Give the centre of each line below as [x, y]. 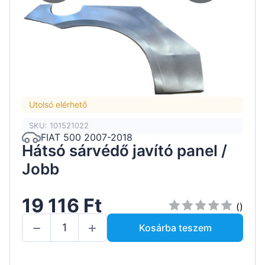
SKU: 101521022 [59, 126]
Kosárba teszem [175, 227]
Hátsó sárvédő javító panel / [125, 150]
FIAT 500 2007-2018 [87, 138]
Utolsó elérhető [58, 105]
